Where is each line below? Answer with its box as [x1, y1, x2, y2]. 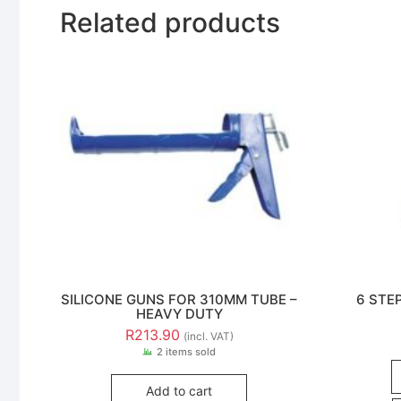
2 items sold [157, 346, 217, 359]
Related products [60, 6, 280, 39]
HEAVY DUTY [135, 304, 223, 322]
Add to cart [146, 383, 213, 399]
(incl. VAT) [183, 329, 234, 344]
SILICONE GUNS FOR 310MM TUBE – [61, 290, 298, 308]
